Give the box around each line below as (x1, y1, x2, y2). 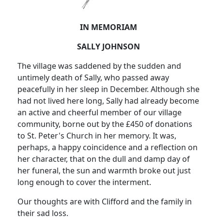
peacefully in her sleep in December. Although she (17, 84, 200, 95)
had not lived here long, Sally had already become (17, 95, 199, 107)
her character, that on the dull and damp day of (17, 154, 190, 165)
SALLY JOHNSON (77, 41, 140, 52)
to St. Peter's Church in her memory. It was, (17, 130, 176, 141)
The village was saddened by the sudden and (17, 61, 181, 72)
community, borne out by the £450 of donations (17, 119, 192, 130)
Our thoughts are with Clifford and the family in (17, 196, 192, 207)
